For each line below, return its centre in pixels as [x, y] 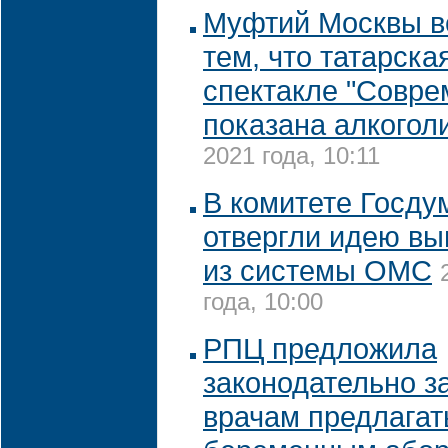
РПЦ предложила [320, 348]
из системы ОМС [317, 270]
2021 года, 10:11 [291, 158]
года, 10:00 [263, 304]
